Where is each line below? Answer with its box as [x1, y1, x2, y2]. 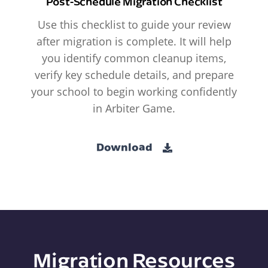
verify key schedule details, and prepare [34, 68, 234, 83]
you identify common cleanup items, [42, 51, 226, 66]
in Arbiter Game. [93, 101, 175, 116]
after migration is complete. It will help [36, 34, 232, 49]
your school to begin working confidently [31, 84, 237, 99]
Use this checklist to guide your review [37, 17, 231, 32]
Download [96, 139, 154, 154]
